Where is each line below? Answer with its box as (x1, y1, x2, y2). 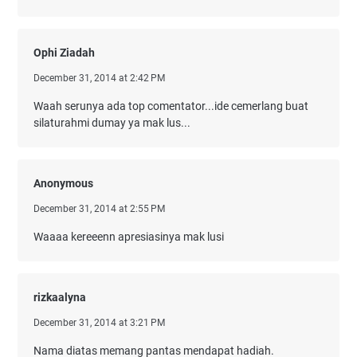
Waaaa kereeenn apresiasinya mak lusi (33, 230, 224, 243)
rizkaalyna (33, 291, 86, 304)
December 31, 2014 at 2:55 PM (33, 203, 165, 214)
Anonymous (33, 177, 93, 190)
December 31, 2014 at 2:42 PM (33, 73, 165, 84)
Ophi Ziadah (33, 46, 95, 59)
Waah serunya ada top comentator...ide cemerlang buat (33, 100, 308, 112)
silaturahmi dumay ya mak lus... (33, 116, 190, 129)
